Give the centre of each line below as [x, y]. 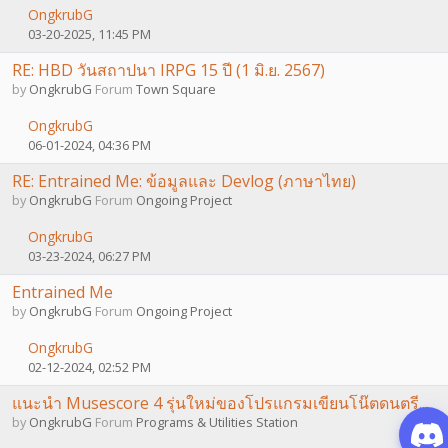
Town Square [176, 88]
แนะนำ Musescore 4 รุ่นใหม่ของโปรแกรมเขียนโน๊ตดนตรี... [220, 402]
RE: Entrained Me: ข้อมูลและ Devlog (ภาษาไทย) [184, 180]
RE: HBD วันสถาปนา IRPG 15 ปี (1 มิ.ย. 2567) [168, 69]
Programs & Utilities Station [217, 421]
